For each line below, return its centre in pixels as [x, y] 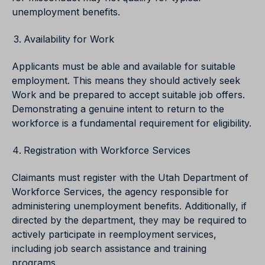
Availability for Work [69, 39]
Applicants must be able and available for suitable [124, 67]
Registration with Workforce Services [107, 151]
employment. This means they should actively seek [126, 81]
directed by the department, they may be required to [129, 220]
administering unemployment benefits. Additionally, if [129, 206]
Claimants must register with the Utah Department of [130, 178]
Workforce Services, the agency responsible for [120, 192]
